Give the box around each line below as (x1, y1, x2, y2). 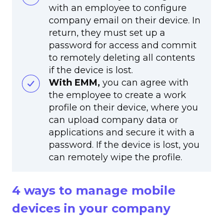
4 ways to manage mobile (12, 183, 176, 198)
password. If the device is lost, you (49, 139, 200, 151)
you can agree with (100, 77, 189, 89)
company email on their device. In (49, 15, 201, 26)
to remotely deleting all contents (49, 52, 195, 64)
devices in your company (12, 201, 170, 216)
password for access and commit (49, 40, 197, 51)
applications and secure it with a (49, 127, 195, 138)
